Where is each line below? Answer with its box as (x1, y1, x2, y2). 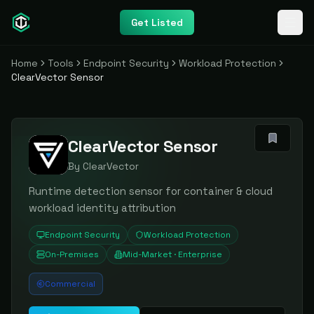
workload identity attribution (29, 201, 176, 214)
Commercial (45, 278, 95, 289)
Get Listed (131, 16, 183, 29)
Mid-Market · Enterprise (123, 249, 222, 260)
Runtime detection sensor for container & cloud (29, 184, 273, 198)
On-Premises (45, 249, 99, 260)
